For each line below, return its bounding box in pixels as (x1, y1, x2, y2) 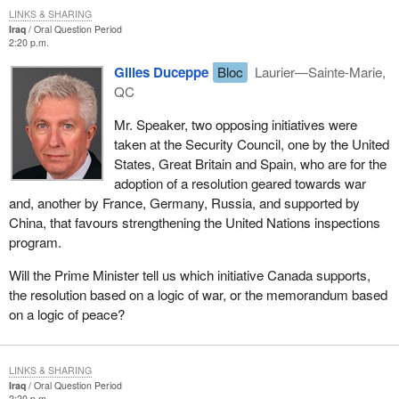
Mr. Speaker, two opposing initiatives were (113, 115, 357, 134)
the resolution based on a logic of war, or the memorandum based (8, 285, 387, 305)
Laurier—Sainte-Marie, (251, 62, 387, 82)
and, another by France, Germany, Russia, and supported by (8, 193, 360, 213)
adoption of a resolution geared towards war (113, 174, 366, 193)
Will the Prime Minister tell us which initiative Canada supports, (8, 265, 370, 285)
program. (8, 232, 61, 252)
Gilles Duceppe (113, 62, 208, 83)
